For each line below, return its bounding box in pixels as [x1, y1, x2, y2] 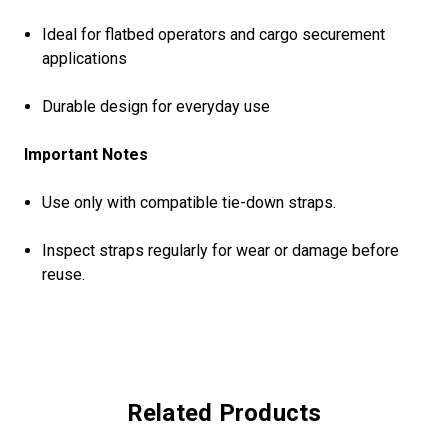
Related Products [126, 399, 322, 428]
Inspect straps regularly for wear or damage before [42, 241, 400, 261]
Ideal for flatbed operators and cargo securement [42, 25, 386, 45]
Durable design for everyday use [42, 97, 271, 117]
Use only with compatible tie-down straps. [42, 193, 337, 213]
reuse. [42, 265, 86, 285]
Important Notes [24, 145, 148, 165]
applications [42, 49, 128, 69]
